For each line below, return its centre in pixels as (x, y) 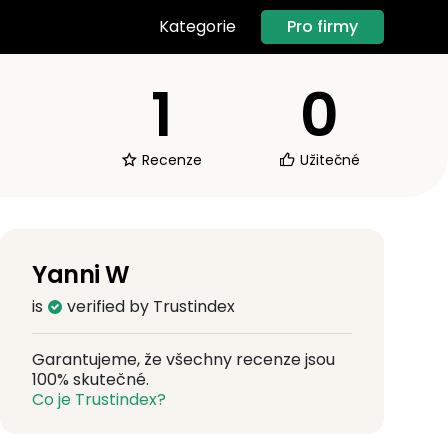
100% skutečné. (90, 379)
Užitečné (328, 159)
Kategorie (197, 27)
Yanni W (81, 274)
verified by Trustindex (149, 306)
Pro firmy (322, 26)
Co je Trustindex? (99, 399)
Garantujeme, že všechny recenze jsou (183, 359)
